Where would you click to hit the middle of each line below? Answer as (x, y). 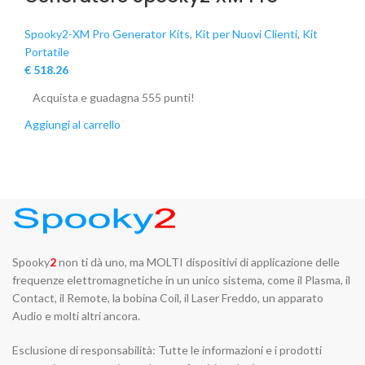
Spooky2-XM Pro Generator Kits (107, 34)
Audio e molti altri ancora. (76, 316)
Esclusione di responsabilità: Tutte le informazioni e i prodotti (167, 350)
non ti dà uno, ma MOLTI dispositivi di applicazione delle (198, 262)
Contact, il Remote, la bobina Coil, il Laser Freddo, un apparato (168, 298)
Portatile (47, 52)
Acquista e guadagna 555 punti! (114, 98)
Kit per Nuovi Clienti (246, 34)
